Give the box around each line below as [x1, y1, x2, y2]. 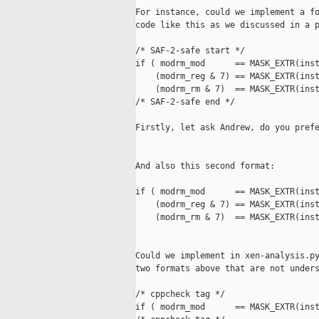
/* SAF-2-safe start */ [135, 46, 245, 56]
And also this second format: [135, 161, 275, 172]
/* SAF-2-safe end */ [135, 97, 235, 108]
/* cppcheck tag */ [135, 289, 225, 300]
